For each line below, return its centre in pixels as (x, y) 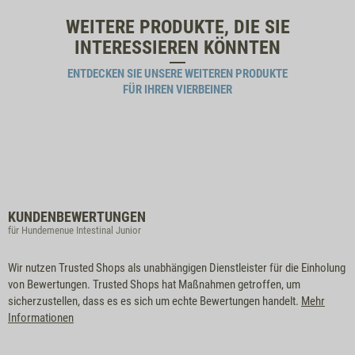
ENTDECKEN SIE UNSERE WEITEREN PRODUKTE (177, 74)
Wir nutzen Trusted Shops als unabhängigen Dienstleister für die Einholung (177, 268)
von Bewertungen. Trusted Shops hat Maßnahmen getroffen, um (154, 285)
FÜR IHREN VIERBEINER (177, 90)
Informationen (41, 318)
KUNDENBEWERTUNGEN (77, 217)
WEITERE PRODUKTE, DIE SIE (177, 27)
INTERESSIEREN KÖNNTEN (177, 48)
